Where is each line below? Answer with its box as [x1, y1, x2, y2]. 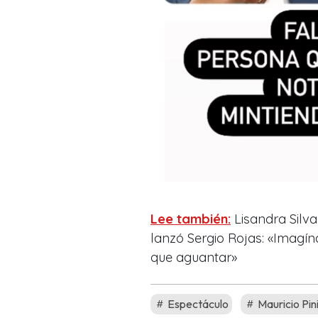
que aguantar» [150, 248, 237, 265]
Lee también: [150, 210, 231, 227]
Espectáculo [165, 296, 229, 311]
